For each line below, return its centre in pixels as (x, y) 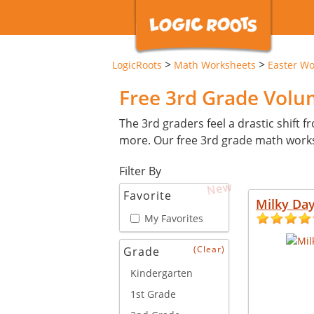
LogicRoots (137, 65)
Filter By (140, 171)
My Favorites (174, 218)
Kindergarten (162, 273)
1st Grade (153, 294)
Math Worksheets (215, 65)
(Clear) (210, 249)
